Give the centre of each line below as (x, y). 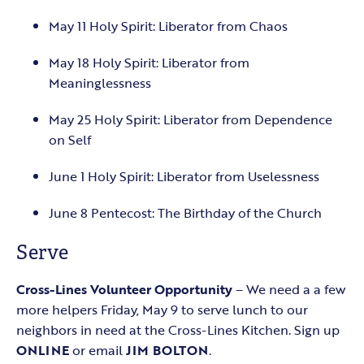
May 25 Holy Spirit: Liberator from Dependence (191, 120)
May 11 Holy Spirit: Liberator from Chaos (168, 26)
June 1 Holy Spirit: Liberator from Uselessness (184, 177)
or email (97, 351)
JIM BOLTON (167, 351)
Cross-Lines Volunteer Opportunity (124, 290)
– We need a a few (289, 290)
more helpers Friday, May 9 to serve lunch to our (162, 310)
